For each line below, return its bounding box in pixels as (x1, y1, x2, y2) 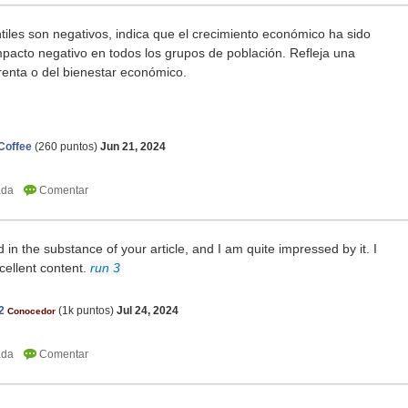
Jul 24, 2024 (117, 304, 178, 318)
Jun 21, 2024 (100, 140, 166, 154)
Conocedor (7, 306, 56, 317)
